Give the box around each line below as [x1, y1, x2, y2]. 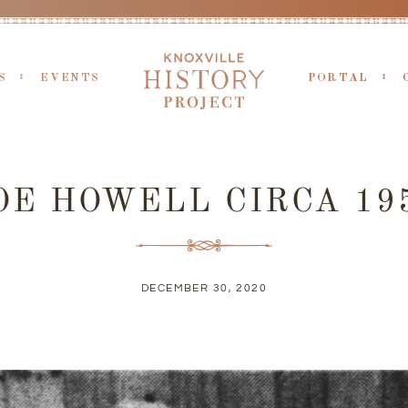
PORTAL [308, 72, 369, 84]
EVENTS [40, 72, 100, 84]
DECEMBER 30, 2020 [140, 282, 268, 294]
